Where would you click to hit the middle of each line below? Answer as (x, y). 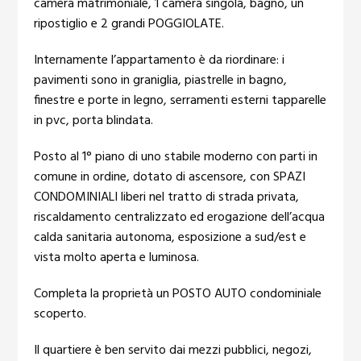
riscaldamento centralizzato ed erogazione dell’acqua (180, 218)
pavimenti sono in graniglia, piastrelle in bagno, (161, 81)
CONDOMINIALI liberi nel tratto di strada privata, (167, 198)
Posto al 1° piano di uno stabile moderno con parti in (176, 158)
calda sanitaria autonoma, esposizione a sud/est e (170, 238)
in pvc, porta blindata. (94, 121)
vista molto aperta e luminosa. (117, 258)
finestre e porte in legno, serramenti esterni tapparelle (180, 101)
